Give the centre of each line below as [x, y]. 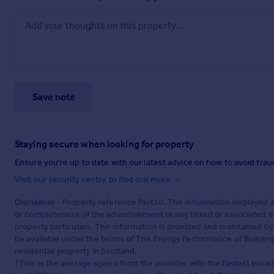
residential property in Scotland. [76, 251]
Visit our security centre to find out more [94, 179]
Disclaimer [35, 202]
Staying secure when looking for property [104, 144]
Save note [54, 97]
